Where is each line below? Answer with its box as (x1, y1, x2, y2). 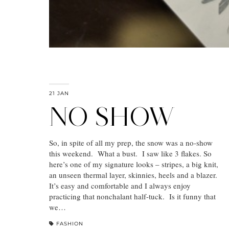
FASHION (56, 220, 83, 227)
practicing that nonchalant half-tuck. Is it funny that (49, 191, 216, 202)
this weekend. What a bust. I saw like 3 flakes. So (49, 148, 212, 159)
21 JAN (49, 90, 69, 97)
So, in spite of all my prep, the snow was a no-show (49, 138, 213, 148)
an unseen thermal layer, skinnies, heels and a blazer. (49, 170, 220, 180)
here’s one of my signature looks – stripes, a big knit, (49, 159, 218, 170)
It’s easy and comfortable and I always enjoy (49, 180, 191, 191)
